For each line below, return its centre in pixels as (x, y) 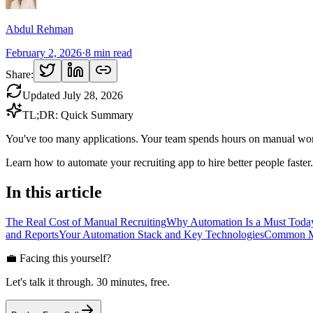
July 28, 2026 (93, 95)
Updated (43, 95)
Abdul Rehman (39, 29)
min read (111, 52)
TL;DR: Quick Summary (78, 115)
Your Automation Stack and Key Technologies (161, 234)
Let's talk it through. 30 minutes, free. (88, 282)
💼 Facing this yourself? (58, 258)
